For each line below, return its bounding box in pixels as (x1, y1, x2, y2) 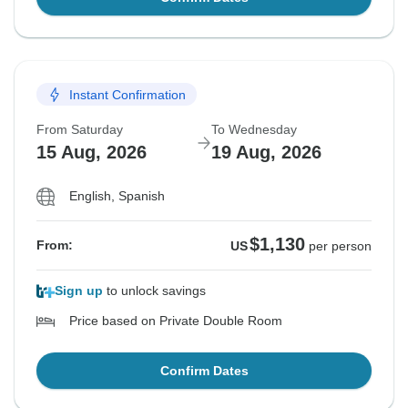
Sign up (55, 283, 103, 299)
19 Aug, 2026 (211, 142, 321, 163)
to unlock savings (103, 283, 206, 299)
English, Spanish (69, 189, 165, 204)
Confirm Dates (159, 363, 249, 379)
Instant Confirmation (69, 87, 186, 102)
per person (309, 239, 372, 254)
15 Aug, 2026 (36, 142, 147, 163)
